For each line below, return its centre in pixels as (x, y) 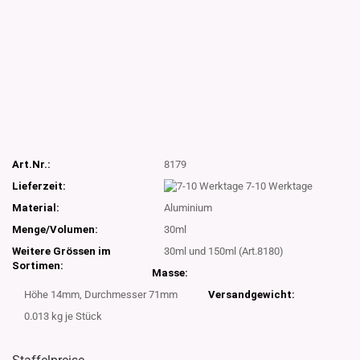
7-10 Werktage (280, 186)
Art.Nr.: (31, 164)
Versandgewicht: (251, 295)
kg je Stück (76, 317)
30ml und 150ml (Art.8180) (224, 252)
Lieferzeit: (39, 186)
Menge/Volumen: (55, 230)
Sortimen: (38, 266)
